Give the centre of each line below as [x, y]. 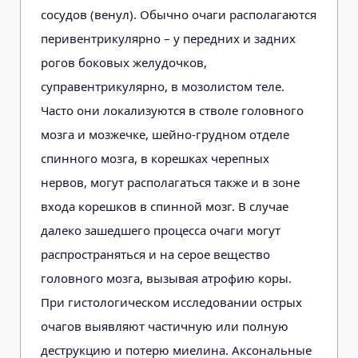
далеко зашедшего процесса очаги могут [161, 230]
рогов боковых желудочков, [124, 62]
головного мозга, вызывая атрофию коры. [166, 278]
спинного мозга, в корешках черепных [155, 158]
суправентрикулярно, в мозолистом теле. [163, 86]
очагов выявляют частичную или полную [165, 326]
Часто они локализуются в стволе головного [172, 110]
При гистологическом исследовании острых [171, 302]
